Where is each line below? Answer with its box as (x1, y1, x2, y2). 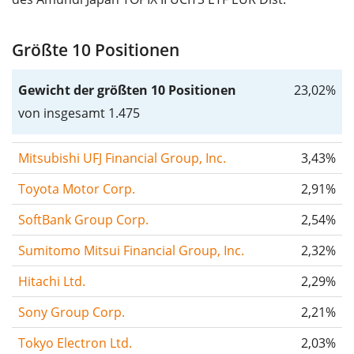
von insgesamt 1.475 (18, 104, 140, 122)
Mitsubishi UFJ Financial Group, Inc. (18, 149, 226, 167)
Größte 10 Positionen (12, 38, 179, 61)
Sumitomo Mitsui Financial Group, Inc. (18, 241, 244, 259)
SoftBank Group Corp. (18, 210, 149, 228)
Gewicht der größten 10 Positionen (18, 81, 236, 99)
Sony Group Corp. (18, 303, 125, 321)
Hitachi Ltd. (18, 272, 85, 290)
